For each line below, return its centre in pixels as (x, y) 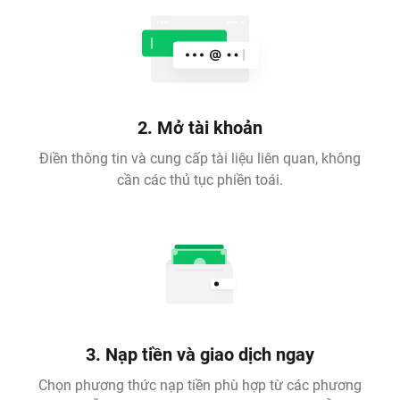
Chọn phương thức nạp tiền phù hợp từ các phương (200, 385)
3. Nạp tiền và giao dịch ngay (200, 354)
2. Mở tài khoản (200, 127)
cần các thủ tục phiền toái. (200, 179)
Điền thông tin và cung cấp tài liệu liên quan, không (200, 158)
